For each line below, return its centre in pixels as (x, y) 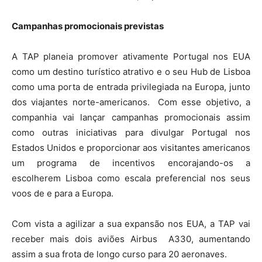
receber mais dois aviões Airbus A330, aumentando (131, 239)
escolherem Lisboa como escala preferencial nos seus (131, 178)
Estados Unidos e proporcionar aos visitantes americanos (131, 147)
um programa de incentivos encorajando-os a (131, 163)
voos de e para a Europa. (63, 193)
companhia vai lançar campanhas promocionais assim (131, 117)
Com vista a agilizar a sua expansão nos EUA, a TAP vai (131, 223)
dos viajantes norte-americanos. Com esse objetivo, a (131, 102)
